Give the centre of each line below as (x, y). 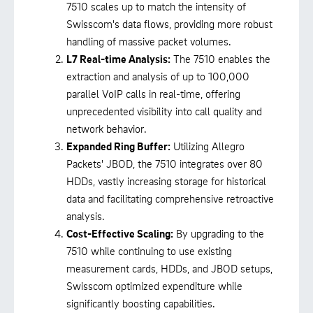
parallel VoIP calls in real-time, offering (153, 94)
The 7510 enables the (220, 59)
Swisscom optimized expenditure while (154, 286)
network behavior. (107, 129)
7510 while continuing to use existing (149, 251)
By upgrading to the (219, 234)
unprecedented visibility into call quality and (164, 111)
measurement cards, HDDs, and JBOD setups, (169, 269)
